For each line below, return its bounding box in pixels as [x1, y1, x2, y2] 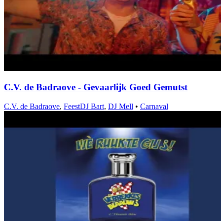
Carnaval [140, 102, 168, 111]
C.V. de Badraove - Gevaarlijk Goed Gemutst [4, 82, 187, 93]
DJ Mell [108, 102, 133, 111]
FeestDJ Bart [64, 102, 104, 111]
